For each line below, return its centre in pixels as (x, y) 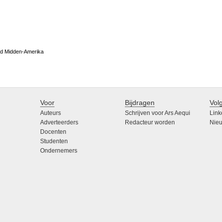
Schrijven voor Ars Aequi (158, 113)
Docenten (53, 132)
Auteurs (50, 113)
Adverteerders (59, 123)
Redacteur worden (150, 123)
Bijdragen (140, 103)
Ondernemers (58, 151)
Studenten (54, 141)
